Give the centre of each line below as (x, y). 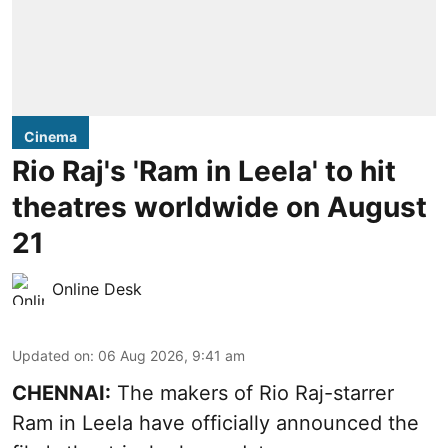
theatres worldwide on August (219, 206)
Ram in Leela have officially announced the (215, 422)
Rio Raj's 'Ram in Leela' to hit (204, 170)
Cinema (50, 136)
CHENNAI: (61, 392)
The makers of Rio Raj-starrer (252, 392)
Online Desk (97, 288)
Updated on (51, 355)
